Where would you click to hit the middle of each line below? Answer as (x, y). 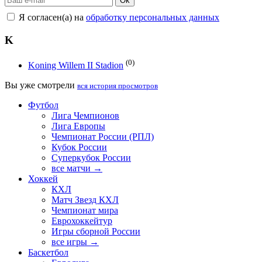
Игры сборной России (96, 231)
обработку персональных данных (153, 18)
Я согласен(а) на (51, 18)
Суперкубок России (91, 157)
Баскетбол (48, 252)
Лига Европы (78, 126)
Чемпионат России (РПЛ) (103, 136)
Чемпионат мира (85, 210)
